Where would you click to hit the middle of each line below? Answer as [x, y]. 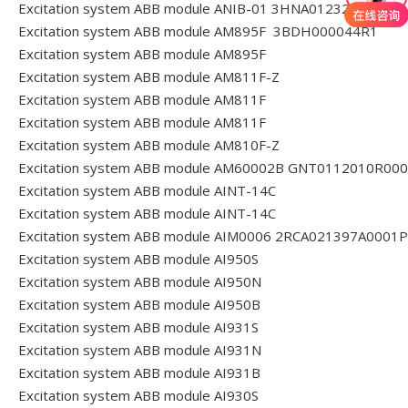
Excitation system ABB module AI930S [138, 395]
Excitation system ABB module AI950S [138, 259]
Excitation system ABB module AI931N [140, 350]
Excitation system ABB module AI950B [139, 304]
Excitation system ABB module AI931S [138, 327]
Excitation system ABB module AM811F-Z [149, 76]
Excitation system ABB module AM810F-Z [149, 145]
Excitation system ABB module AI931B [139, 372]
